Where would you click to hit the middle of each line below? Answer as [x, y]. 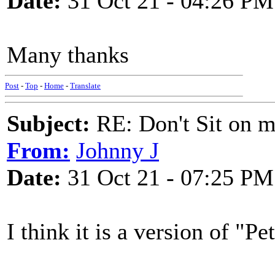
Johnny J [118, 150]
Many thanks [68, 55]
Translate [85, 86]
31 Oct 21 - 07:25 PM [168, 177]
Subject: [48, 123]
